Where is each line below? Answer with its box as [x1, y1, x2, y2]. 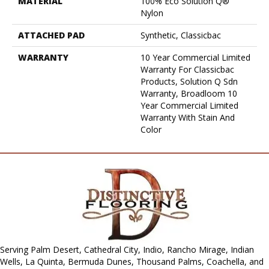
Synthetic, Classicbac [141, 29, 221, 41]
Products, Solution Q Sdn [141, 75, 238, 87]
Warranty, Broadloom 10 [141, 87, 237, 99]
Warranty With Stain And [141, 111, 235, 123]
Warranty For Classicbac [141, 63, 234, 75]
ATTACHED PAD [18, 29, 85, 41]
